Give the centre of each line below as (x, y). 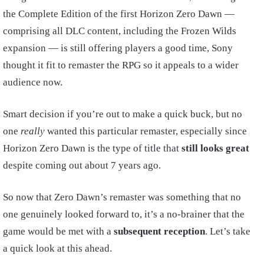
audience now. (34, 82)
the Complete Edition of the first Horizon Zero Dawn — (119, 14)
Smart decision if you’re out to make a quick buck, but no (123, 114)
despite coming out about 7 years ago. (84, 166)
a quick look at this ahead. (59, 249)
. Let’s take (228, 232)
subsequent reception (159, 232)
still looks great (215, 148)
